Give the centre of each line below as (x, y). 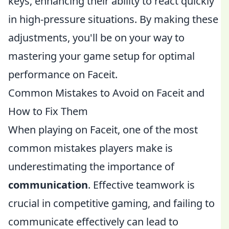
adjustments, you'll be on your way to (96, 38)
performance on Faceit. (63, 74)
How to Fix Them (48, 111)
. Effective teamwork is (141, 185)
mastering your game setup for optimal (101, 56)
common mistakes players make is (90, 148)
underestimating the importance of (91, 166)
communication (48, 185)
